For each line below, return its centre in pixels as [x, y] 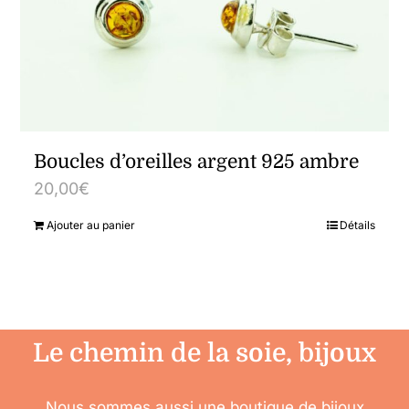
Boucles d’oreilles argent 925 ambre [197, 162]
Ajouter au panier [91, 225]
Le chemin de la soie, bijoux [204, 354]
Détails [357, 225]
